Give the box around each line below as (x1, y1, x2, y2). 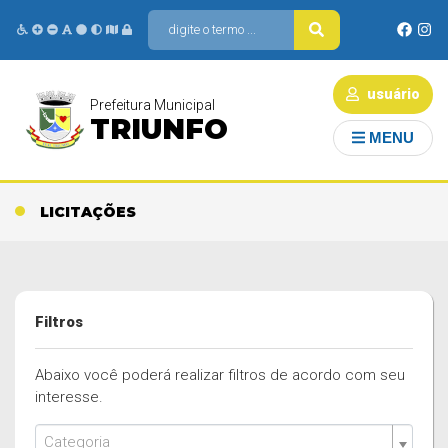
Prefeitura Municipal (90, 97, 215, 113)
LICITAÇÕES (40, 203, 136, 221)
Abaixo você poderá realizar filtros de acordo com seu (35, 366, 405, 384)
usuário (363, 86, 420, 102)
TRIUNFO (90, 112, 228, 146)
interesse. (35, 388, 103, 406)
